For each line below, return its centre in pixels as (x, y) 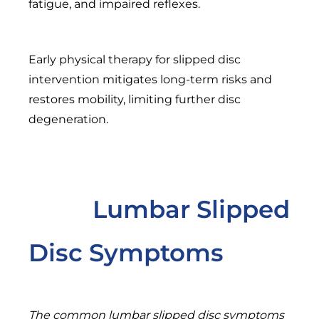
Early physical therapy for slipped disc (135, 59)
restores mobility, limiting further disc (135, 99)
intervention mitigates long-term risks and (150, 79)
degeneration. (68, 119)
